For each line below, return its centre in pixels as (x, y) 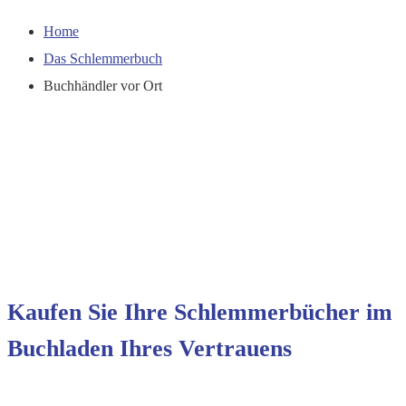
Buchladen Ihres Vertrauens (150, 349)
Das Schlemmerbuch (103, 59)
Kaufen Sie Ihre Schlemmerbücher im (200, 313)
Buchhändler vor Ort (103, 86)
